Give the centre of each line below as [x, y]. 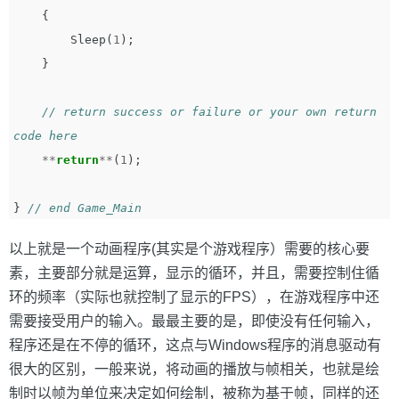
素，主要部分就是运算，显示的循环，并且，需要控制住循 [194, 273]
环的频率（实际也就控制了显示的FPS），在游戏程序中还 [194, 297]
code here [56, 136]
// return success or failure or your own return [209, 112]
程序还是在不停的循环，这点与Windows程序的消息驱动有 [195, 345]
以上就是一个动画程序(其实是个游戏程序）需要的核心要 [189, 249]
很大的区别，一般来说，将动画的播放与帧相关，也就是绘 [194, 369]
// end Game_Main [85, 208]
